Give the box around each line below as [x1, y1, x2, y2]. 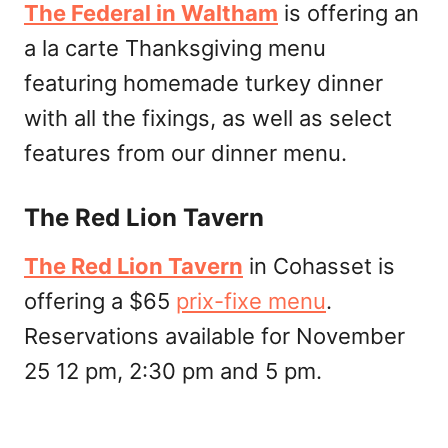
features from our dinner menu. [24, 140, 347, 167]
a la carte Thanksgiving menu [24, 35, 326, 62]
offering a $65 [24, 288, 176, 315]
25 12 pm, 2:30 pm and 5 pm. [24, 358, 322, 385]
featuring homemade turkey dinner [24, 70, 383, 97]
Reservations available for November [24, 323, 405, 350]
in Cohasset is [243, 253, 395, 280]
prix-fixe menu [176, 288, 326, 315]
